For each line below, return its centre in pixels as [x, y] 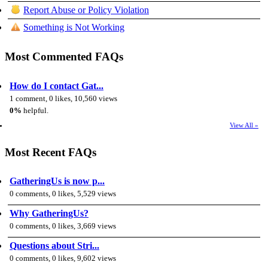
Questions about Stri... [54, 246]
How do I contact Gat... [57, 86]
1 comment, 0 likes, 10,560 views [63, 98]
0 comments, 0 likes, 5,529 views [63, 194]
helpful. [35, 110]
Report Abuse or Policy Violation [86, 10]
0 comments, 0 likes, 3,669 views [63, 226]
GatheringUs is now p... [57, 181]
